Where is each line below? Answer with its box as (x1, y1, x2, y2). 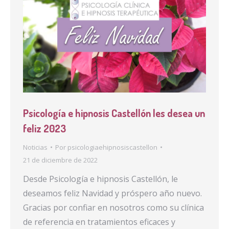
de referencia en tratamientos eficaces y (23, 216, 175, 227)
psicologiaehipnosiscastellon (67, 142, 157, 152)
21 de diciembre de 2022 (23, 155, 98, 165)
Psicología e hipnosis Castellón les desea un (23, 106, 205, 120)
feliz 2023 (23, 121, 66, 135)
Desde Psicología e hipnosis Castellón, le (23, 173, 178, 185)
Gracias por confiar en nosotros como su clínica (23, 201, 204, 213)
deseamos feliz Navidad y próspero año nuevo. (23, 187, 202, 199)
